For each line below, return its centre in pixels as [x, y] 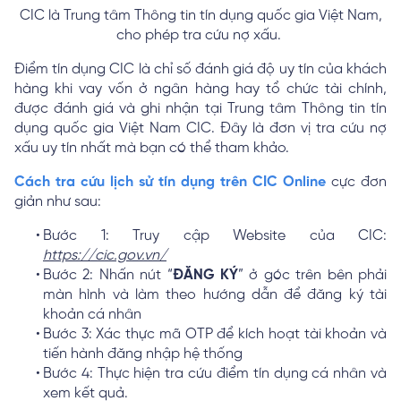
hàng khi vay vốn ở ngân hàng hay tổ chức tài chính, [200, 90]
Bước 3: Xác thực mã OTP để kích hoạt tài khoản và [215, 335]
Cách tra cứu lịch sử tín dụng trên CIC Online [170, 183]
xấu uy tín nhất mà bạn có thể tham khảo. [154, 149]
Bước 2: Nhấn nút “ [108, 276]
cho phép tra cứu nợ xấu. [200, 36]
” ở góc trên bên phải [313, 276]
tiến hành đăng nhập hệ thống [143, 354]
